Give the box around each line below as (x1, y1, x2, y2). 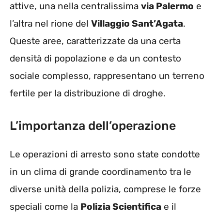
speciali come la (10, 201, 80, 213)
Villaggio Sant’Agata (91, 17, 183, 29)
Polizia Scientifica (80, 201, 161, 213)
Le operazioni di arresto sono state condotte (10, 149, 200, 160)
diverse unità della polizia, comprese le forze (10, 184, 201, 195)
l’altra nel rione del (10, 17, 91, 29)
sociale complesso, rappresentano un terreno (10, 70, 204, 81)
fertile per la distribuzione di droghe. (10, 87, 166, 99)
